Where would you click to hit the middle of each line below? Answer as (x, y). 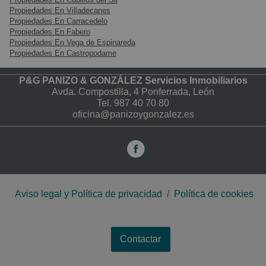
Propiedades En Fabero (50, 32)
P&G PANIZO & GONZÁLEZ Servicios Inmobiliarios (133, 81)
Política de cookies (214, 194)
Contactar (140, 239)
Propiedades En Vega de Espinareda (72, 43)
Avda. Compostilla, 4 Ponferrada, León (133, 92)
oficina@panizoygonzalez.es (133, 115)
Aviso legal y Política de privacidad (88, 194)
